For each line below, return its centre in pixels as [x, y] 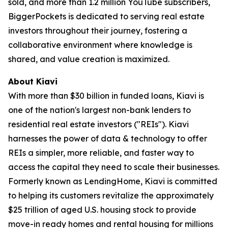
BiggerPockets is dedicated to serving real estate [106, 16]
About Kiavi [33, 81]
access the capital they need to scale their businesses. [114, 167]
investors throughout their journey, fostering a [98, 30]
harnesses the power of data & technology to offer [108, 138]
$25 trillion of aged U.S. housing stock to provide [102, 209]
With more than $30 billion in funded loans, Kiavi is [106, 95]
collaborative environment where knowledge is [100, 45]
